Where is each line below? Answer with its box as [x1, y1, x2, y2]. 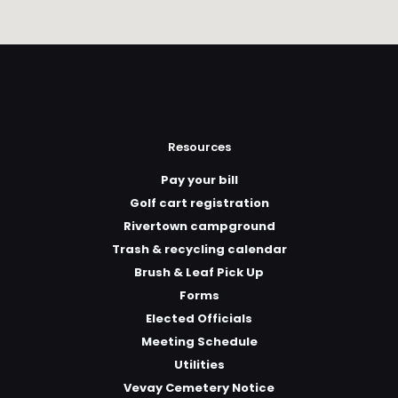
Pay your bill [160, 171, 238, 188]
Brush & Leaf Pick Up [134, 264, 264, 281]
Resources [167, 139, 231, 155]
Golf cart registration [129, 195, 269, 211]
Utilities [173, 356, 225, 373]
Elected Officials [146, 310, 252, 327]
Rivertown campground [123, 218, 275, 235]
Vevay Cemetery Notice [123, 379, 275, 396]
